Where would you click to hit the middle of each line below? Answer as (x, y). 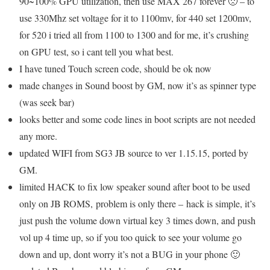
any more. (38, 136)
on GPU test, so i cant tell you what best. (96, 52)
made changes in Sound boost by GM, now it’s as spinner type (138, 85)
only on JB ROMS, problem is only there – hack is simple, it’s (137, 203)
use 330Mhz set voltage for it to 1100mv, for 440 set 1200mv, (135, 18)
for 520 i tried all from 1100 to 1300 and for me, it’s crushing (134, 35)
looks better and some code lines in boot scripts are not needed (137, 119)
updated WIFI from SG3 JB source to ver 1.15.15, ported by (134, 153)
